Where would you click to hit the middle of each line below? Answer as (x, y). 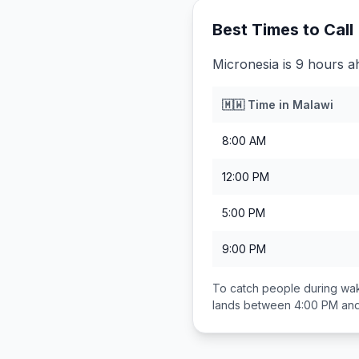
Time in (268, 105)
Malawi (313, 105)
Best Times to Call (283, 30)
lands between (253, 305)
